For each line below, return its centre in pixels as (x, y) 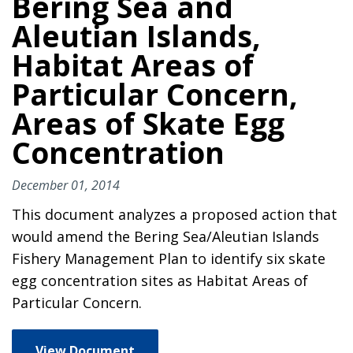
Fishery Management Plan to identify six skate (169, 258)
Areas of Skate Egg (148, 123)
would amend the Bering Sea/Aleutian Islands (165, 236)
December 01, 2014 (66, 185)
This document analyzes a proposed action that (175, 214)
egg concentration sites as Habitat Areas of (160, 280)
